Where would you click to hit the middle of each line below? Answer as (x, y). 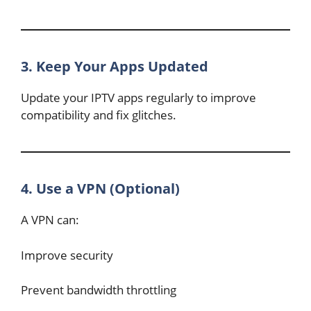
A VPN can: (50, 220)
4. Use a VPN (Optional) (100, 188)
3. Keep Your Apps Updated (115, 66)
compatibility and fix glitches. (99, 115)
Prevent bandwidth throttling (99, 290)
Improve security (67, 255)
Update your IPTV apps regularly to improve (138, 98)
